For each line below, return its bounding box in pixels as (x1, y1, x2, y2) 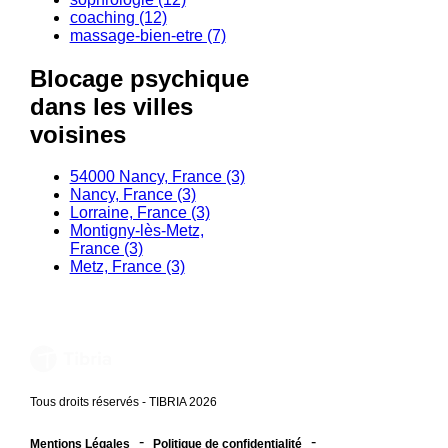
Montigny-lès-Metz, (69, 222, 204, 240)
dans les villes (29, 92, 193, 120)
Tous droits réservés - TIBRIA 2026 (29, 395, 217, 410)
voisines (29, 120, 126, 148)
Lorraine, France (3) (69, 204, 210, 222)
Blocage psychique (29, 64, 249, 92)
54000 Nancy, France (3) (69, 168, 245, 186)
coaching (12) (69, 8, 167, 26)
